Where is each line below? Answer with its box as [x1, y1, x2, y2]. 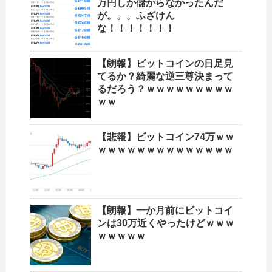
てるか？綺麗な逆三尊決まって [97, 71, 233, 82]
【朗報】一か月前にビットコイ [97, 205, 233, 216]
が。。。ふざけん [97, 10, 175, 21]
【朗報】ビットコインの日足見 [97, 58, 233, 69]
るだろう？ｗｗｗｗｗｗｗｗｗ [97, 84, 233, 95]
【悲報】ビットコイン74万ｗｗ [97, 132, 234, 143]
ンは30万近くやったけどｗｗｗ [97, 218, 234, 229]
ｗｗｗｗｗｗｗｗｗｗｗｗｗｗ [97, 144, 233, 155]
